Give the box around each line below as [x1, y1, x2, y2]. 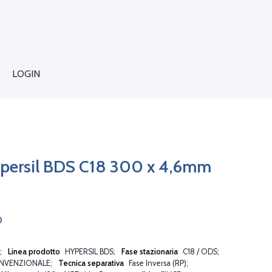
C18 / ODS [183, 246, 217, 256]
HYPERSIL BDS [65, 246, 114, 256]
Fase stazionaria [121, 246, 180, 256]
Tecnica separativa [58, 258, 126, 268]
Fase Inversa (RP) [129, 258, 186, 268]
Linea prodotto [8, 246, 62, 256]
